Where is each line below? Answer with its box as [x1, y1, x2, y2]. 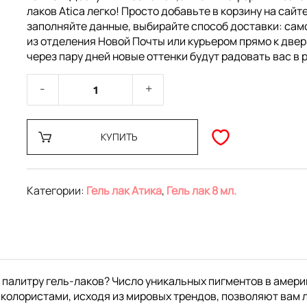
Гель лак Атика [86, 183, 162, 198]
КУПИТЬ [100, 130, 138, 143]
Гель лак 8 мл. [167, 183, 236, 198]
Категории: [27, 183, 86, 198]
